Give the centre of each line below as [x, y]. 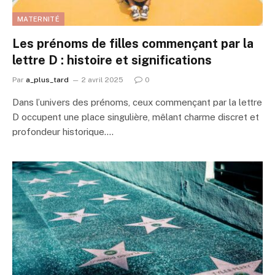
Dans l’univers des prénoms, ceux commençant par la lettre [137, 102]
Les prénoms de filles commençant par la [133, 44]
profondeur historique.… [63, 132]
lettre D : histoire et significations [112, 60]
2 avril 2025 [103, 80]
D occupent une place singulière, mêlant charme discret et [136, 117]
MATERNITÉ [38, 19]
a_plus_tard [47, 80]
